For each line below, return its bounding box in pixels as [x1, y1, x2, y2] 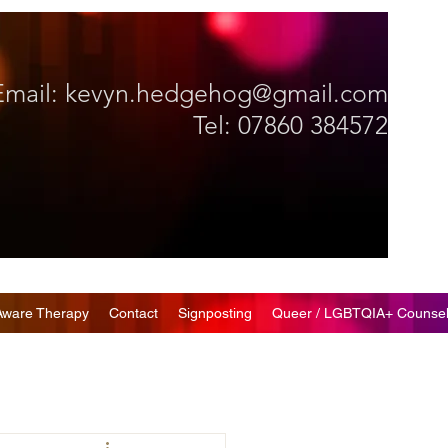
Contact [109, 305, 158, 321]
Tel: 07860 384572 [192, 110, 388, 140]
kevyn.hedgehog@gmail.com [64, 78, 388, 108]
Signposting [178, 305, 252, 321]
